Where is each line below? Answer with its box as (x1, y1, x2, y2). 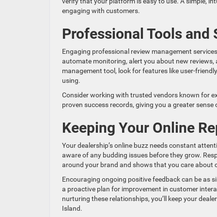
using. (62, 77, 80, 85)
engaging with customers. (62, 7, 140, 15)
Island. (62, 204, 82, 213)
